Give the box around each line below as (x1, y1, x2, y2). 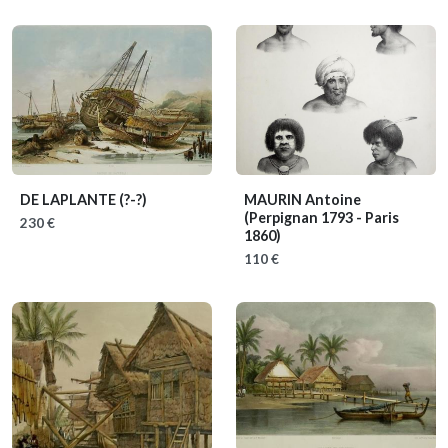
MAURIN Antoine (244, 191, 361, 208)
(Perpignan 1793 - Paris (244, 209, 399, 226)
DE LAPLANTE (20, 191, 119, 208)
